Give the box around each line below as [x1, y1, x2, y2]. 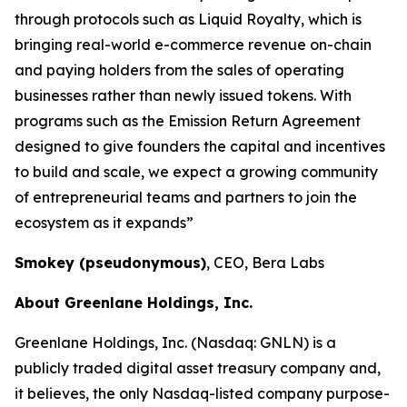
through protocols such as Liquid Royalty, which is [15, 10, 362, 28]
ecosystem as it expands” [15, 213, 194, 232]
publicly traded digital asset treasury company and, [15, 359, 381, 377]
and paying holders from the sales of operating [15, 61, 344, 79]
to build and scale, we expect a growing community [15, 163, 378, 181]
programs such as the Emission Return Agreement [15, 112, 361, 130]
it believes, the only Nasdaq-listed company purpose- [15, 384, 390, 402]
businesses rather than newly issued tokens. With [15, 86, 352, 104]
